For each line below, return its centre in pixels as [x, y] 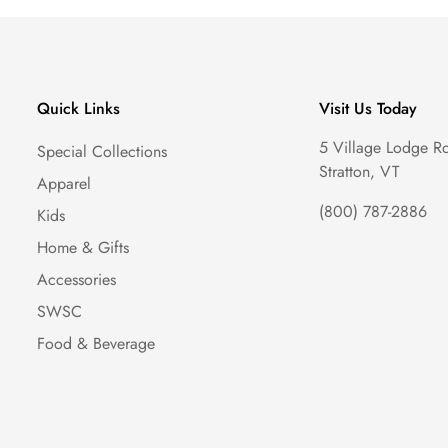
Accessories [76, 279]
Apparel [63, 183]
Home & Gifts [82, 247]
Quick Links [78, 108]
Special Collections [101, 151]
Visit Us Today [368, 108]
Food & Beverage [95, 343]
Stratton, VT [359, 171]
